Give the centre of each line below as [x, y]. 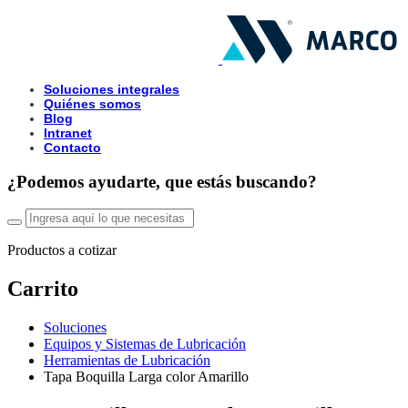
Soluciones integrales [112, 89]
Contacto [72, 148]
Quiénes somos [92, 104]
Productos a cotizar [62, 250]
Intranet [68, 133]
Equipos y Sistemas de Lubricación [145, 344]
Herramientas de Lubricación [127, 361]
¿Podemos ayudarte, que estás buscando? [162, 181]
